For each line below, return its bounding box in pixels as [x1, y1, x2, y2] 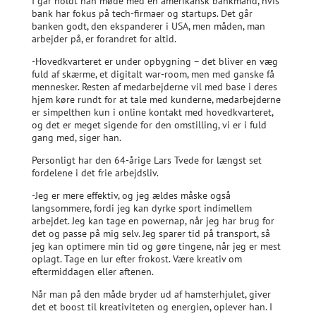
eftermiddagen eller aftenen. [31, 265, 154, 278]
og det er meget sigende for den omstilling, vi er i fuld [31, 118, 267, 131]
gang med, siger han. [31, 130, 121, 144]
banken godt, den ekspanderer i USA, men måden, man [31, 19, 265, 32]
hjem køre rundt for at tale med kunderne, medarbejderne [31, 92, 281, 106]
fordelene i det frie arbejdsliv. [31, 166, 159, 179]
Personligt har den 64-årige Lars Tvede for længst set [31, 153, 262, 166]
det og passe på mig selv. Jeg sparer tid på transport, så [31, 226, 270, 240]
